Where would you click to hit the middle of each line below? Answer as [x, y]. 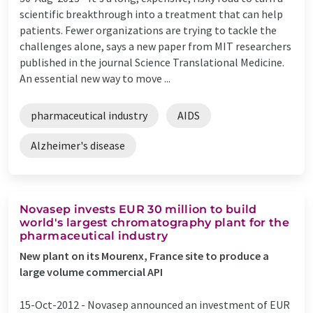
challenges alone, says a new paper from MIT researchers [155, 46]
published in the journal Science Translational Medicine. [152, 62]
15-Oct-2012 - [53, 304]
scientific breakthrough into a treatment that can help [151, 14]
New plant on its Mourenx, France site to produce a [144, 255]
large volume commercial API [91, 271]
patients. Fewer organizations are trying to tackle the [148, 30]
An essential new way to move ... [95, 78]
